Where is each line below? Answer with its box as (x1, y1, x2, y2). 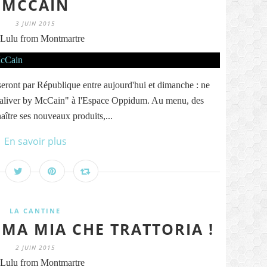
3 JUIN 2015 (15, 19, 55, 27)
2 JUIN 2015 (15, 243, 55, 252)
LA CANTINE (10, 206, 61, 215)
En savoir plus (4, 135, 67, 148)
